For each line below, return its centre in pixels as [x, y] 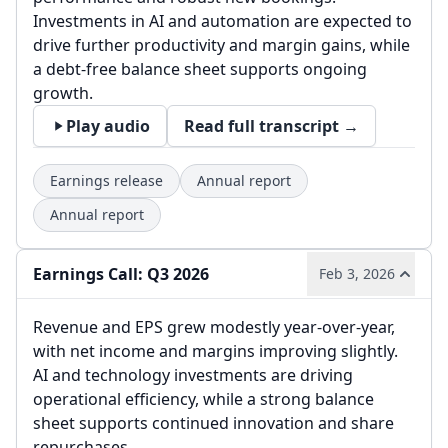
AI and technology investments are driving [193, 375]
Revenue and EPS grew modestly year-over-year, [214, 327]
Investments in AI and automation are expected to [222, 21]
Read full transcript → [271, 126]
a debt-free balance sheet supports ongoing [200, 69]
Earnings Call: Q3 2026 [121, 274]
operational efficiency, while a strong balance [203, 399]
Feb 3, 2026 [357, 273]
